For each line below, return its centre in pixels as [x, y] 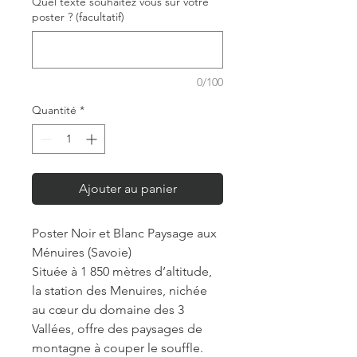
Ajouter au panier [127, 188]
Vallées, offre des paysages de [117, 328]
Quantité [54, 110]
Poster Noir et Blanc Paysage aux [124, 233]
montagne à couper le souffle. [118, 347]
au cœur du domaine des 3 [108, 309]
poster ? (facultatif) [78, 16]
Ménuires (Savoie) [82, 252]
